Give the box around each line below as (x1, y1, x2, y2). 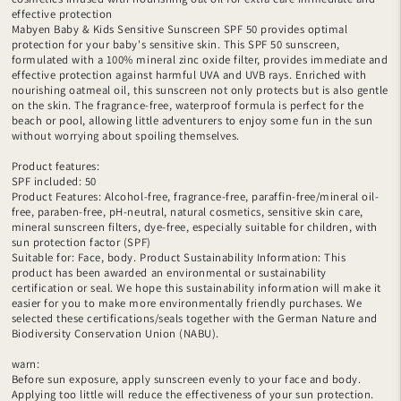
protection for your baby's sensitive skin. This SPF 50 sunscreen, (11, 36, 340, 52)
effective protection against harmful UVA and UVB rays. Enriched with (11, 66, 367, 82)
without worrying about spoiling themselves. (11, 127, 240, 143)
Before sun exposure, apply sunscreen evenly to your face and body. (11, 371, 362, 387)
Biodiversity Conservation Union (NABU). (11, 325, 219, 341)
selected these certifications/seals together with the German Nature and (11, 310, 378, 326)
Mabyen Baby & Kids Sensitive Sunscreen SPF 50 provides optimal (11, 21, 348, 37)
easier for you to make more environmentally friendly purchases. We (11, 294, 363, 311)
